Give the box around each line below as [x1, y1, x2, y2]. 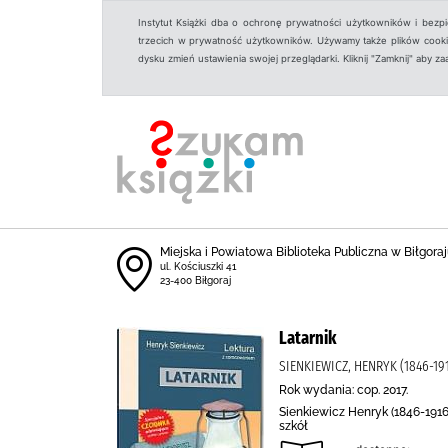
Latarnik [279, 327, 337, 349]
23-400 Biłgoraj [160, 275, 231, 286]
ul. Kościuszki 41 [160, 261, 237, 272]
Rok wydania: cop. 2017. [279, 383, 408, 397]
